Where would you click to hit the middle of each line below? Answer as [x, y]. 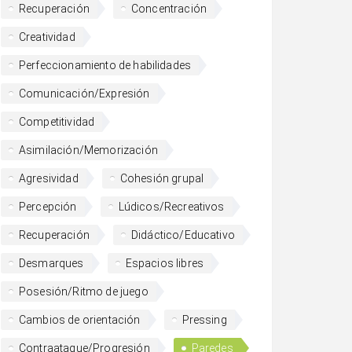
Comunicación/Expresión [84, 93]
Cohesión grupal [162, 178]
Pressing [204, 320]
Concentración [169, 9]
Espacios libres [165, 263]
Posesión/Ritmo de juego [84, 291]
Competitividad [57, 122]
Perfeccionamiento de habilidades [105, 65]
